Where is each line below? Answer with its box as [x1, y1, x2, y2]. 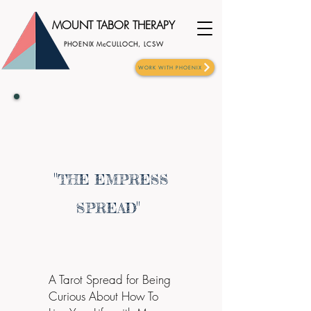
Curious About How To [49, 288, 158, 304]
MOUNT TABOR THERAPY [52, 17, 175, 33]
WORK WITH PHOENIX [137, 64, 203, 71]
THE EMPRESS [58, 171, 169, 188]
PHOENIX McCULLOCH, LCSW [64, 40, 164, 49]
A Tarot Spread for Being [49, 271, 171, 287]
